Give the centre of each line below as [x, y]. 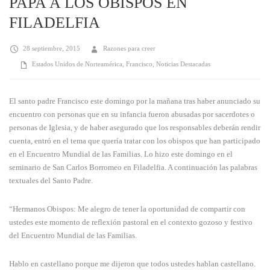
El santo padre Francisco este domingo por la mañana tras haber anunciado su [135, 101]
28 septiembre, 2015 [52, 49]
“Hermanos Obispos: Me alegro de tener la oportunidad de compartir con [127, 209]
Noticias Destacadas [183, 64]
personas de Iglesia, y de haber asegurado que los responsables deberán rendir [135, 128]
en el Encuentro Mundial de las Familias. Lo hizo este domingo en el [121, 154]
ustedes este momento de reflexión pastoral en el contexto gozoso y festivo [131, 222]
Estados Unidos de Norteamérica [77, 64]
